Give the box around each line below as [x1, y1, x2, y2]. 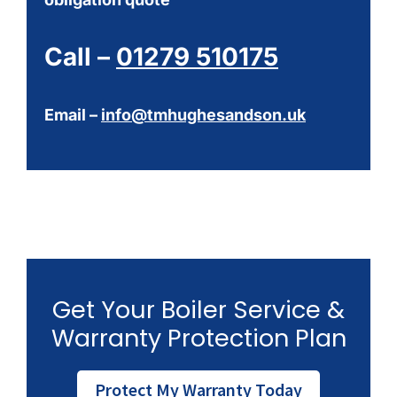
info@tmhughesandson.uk [101, 105, 306, 125]
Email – [44, 105, 101, 125]
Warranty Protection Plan [51, 321, 346, 354]
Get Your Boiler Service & [52, 292, 345, 326]
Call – [44, 42, 116, 73]
